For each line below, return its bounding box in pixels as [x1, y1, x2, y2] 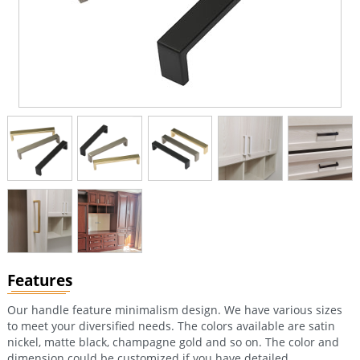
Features [6, 269, 72, 292]
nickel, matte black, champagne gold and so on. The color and [6, 334, 339, 350]
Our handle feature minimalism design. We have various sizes [6, 302, 342, 318]
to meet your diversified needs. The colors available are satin [6, 318, 335, 334]
